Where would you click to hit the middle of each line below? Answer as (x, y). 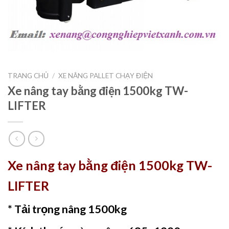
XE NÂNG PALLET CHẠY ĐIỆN (106, 76)
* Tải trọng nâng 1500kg (67, 209)
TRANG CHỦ (28, 76)
